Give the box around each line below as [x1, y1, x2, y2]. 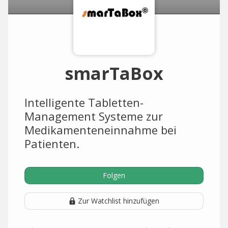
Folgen [103, 170, 125, 180]
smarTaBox [65, 62, 163, 85]
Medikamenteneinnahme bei [24, 122, 177, 137]
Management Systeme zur [24, 108, 163, 124]
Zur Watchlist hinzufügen [78, 196, 159, 206]
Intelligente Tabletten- [24, 95, 144, 110]
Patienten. [24, 136, 79, 151]
